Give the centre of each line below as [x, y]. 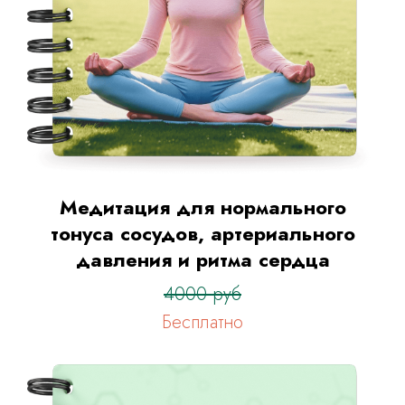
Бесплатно [202, 322]
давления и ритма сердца [202, 259]
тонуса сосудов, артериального [202, 233]
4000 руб [202, 294]
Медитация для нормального [202, 207]
